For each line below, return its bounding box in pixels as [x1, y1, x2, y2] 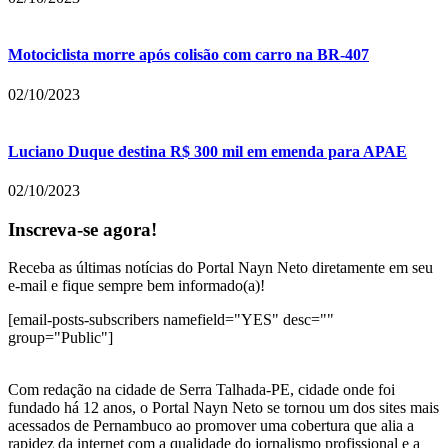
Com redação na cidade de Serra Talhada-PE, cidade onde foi [8, 381, 395, 399]
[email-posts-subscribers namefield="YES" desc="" [8, 311, 334, 329]
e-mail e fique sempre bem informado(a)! [8, 277, 265, 295]
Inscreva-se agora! [8, 218, 157, 240]
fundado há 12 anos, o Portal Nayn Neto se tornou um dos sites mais [8, 399, 439, 417]
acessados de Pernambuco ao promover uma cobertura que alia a [8, 417, 414, 435]
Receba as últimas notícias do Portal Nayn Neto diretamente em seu [8, 259, 433, 277]
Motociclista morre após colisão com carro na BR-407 [8, 46, 369, 64]
